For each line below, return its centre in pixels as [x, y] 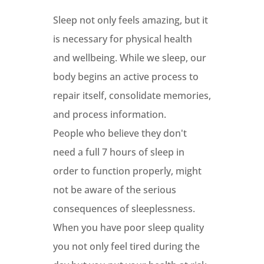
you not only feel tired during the [126, 246]
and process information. [109, 114]
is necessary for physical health [122, 39]
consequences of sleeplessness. [124, 209]
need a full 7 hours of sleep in [118, 152]
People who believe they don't [120, 133]
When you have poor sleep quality [128, 227]
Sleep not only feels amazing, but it [130, 20]
